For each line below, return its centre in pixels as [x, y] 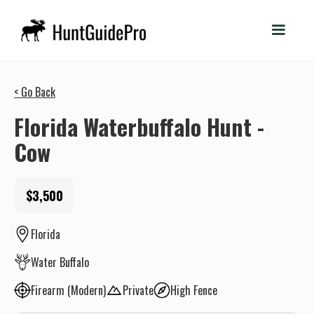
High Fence [194, 290]
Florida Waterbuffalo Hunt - [139, 127]
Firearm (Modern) [68, 290]
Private [138, 290]
